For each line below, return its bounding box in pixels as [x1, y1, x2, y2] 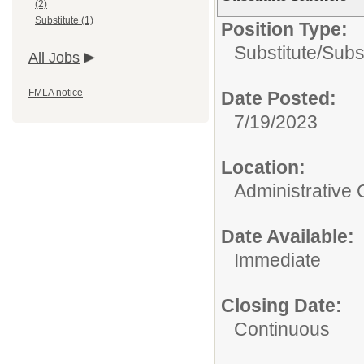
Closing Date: [221, 295, 342, 316]
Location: [221, 157, 305, 178]
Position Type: [221, 19, 348, 40]
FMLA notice [28, 87, 83, 98]
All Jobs [28, 50, 80, 66]
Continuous [234, 318, 330, 340]
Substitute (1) [35, 15, 93, 26]
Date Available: [221, 226, 354, 247]
